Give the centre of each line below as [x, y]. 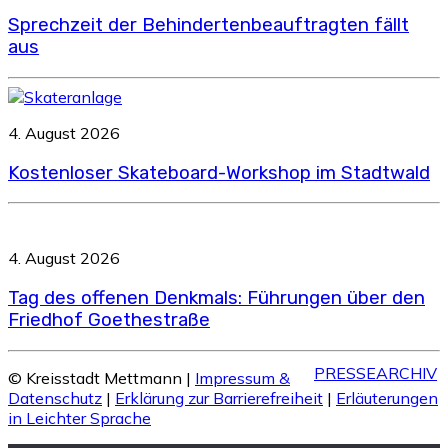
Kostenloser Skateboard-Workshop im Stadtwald [219, 172]
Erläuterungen [387, 397]
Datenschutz [55, 397]
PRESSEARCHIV [375, 372]
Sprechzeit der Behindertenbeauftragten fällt [208, 25]
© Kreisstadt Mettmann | [101, 377]
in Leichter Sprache [79, 417]
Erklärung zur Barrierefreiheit [219, 397]
